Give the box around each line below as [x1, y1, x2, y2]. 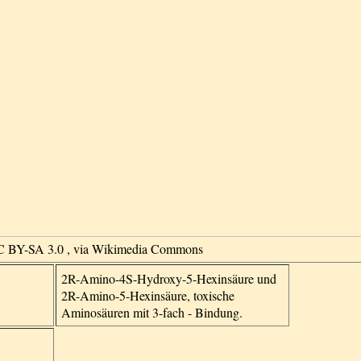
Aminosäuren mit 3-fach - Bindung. [61, 304, 243, 321]
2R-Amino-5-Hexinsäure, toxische [61, 287, 234, 304]
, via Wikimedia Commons [67, 240, 203, 257]
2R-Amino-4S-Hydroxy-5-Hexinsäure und [61, 270, 276, 287]
